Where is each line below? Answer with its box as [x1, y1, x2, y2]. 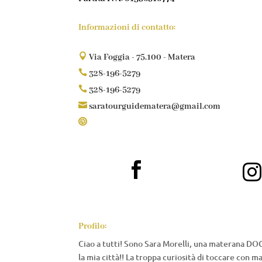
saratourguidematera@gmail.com [87, 101, 221, 112]
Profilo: [78, 220, 107, 232]
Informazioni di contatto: [78, 22, 176, 33]
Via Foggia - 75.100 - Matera [87, 51, 196, 63]
